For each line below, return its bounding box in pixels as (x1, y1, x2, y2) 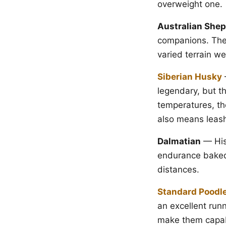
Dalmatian (157, 136, 201, 146)
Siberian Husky (157, 72, 222, 82)
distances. (157, 164, 199, 175)
